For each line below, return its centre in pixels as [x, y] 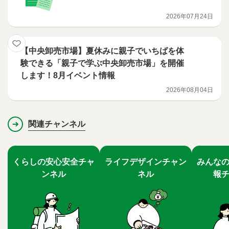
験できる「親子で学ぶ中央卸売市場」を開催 [102, 63]
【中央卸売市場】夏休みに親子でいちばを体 [102, 51]
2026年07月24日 [190, 17]
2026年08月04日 [190, 90]
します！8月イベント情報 [68, 76]
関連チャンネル [57, 124]
